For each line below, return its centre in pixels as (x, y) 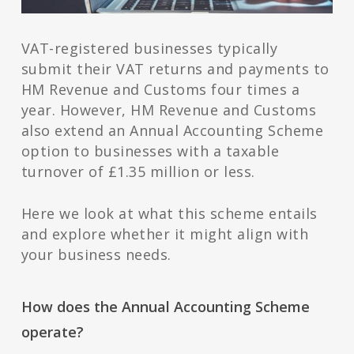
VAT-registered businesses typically (149, 49)
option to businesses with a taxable (150, 151)
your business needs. (96, 255)
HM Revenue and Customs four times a (160, 90)
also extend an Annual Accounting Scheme (172, 131)
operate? (52, 332)
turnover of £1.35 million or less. (138, 172)
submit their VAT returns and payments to (175, 69)
